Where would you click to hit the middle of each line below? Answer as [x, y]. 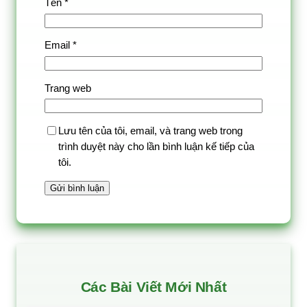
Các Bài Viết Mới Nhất [153, 286]
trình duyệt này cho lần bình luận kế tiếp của [156, 146]
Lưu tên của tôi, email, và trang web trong [150, 131]
